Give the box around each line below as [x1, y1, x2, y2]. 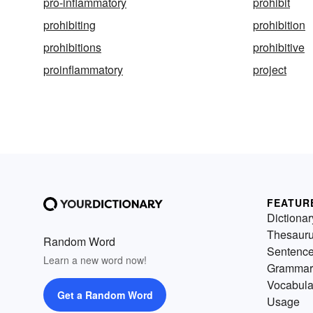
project [253, 61, 286, 78]
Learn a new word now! [43, 253, 147, 267]
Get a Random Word [57, 288, 153, 302]
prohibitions [43, 39, 101, 55]
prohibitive [253, 39, 305, 55]
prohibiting [43, 17, 96, 33]
